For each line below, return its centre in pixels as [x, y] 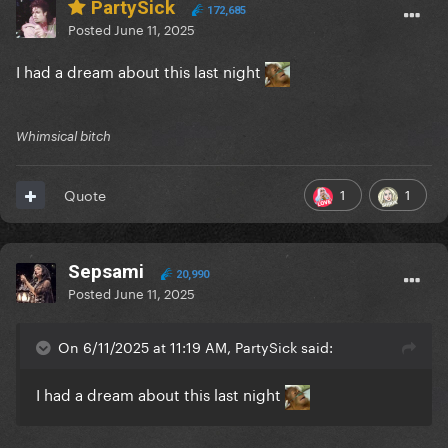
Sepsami [106, 272]
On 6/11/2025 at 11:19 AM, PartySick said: [195, 346]
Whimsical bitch [63, 136]
